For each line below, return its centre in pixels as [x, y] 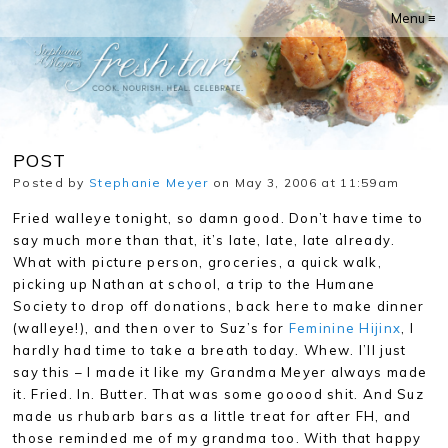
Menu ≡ [413, 18]
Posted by [51, 182]
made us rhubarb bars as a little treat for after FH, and [212, 416]
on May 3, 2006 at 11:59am [304, 182]
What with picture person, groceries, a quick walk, [197, 262]
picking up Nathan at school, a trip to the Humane [194, 284]
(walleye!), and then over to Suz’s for [151, 328]
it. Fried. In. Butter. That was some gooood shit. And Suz [219, 394]
